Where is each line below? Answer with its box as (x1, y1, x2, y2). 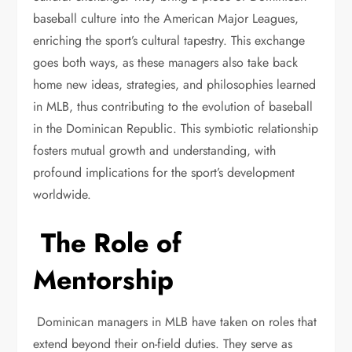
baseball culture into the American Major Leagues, (33, 9, 299, 27)
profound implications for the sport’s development (33, 163, 295, 181)
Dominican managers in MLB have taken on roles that (33, 313, 317, 331)
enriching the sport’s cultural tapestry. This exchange (33, 31, 306, 49)
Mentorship (33, 261, 174, 299)
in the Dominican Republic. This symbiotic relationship (33, 119, 319, 137)
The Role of (33, 224, 182, 262)
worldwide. (33, 185, 96, 203)
